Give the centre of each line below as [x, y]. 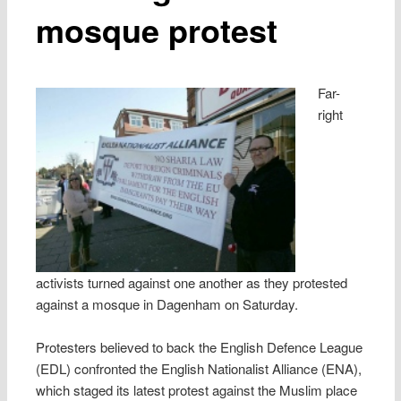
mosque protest [157, 29]
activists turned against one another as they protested [192, 282]
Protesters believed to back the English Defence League [200, 347]
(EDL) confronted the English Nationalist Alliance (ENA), [199, 369]
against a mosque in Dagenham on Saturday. [167, 303]
